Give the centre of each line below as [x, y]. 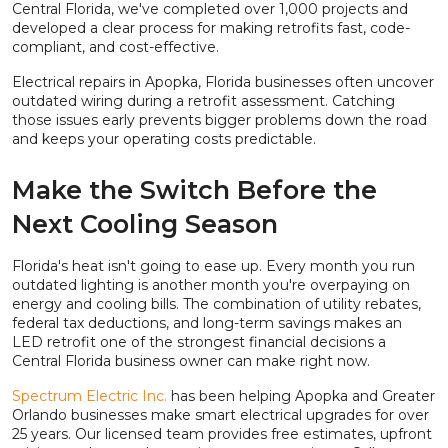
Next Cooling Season [145, 224]
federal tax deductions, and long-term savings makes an [207, 323]
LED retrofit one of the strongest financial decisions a [199, 342]
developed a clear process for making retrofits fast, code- [211, 28]
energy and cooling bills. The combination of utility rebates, [216, 304]
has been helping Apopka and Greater [301, 396]
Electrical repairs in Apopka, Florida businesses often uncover [223, 82]
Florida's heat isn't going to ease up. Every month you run [213, 266]
